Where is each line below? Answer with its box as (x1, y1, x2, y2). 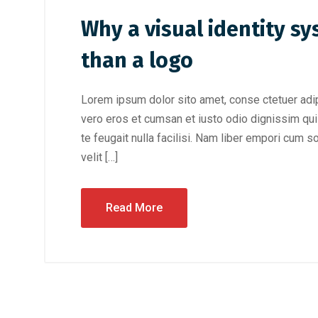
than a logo (81, 48, 193, 73)
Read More (106, 201, 163, 214)
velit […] (81, 150, 118, 164)
